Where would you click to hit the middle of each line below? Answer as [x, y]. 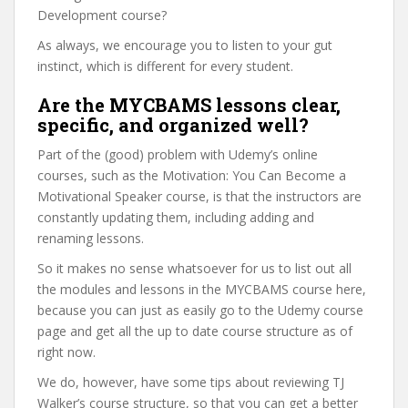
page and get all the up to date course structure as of [195, 331]
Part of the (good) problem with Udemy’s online [178, 154]
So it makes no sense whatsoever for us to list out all [194, 268]
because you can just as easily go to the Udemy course [200, 310]
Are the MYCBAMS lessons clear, [189, 105]
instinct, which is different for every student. [165, 66]
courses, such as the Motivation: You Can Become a [192, 175]
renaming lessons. [91, 238]
